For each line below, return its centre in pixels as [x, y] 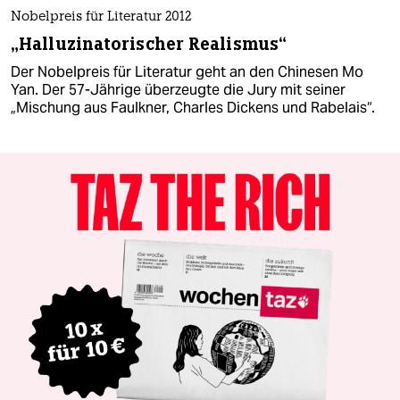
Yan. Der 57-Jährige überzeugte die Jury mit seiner [178, 90]
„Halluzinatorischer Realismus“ [149, 45]
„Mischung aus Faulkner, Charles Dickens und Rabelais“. [193, 108]
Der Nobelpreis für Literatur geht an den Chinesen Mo [187, 72]
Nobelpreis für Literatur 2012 [101, 18]
